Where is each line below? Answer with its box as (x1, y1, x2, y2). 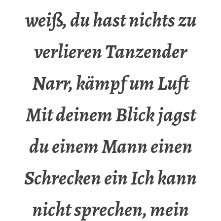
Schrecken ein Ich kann (24, 164, 197, 192)
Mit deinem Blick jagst (25, 101, 196, 129)
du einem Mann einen (29, 133, 192, 160)
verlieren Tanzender (34, 38, 187, 66)
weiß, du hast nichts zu (25, 6, 196, 34)
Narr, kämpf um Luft (32, 70, 189, 97)
